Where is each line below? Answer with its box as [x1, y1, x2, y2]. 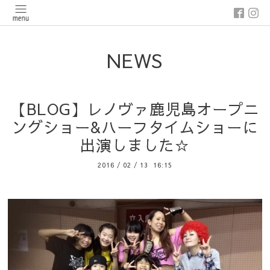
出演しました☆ [80, 134, 190, 156]
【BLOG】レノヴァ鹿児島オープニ [10, 98, 259, 120]
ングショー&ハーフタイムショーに [11, 116, 258, 138]
